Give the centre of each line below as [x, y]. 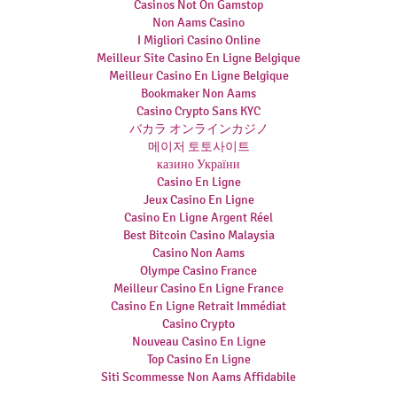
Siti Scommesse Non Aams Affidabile [198, 377]
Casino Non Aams [198, 253]
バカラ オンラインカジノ [198, 129]
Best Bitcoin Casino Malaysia [198, 235]
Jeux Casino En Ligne [198, 200]
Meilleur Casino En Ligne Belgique [198, 76]
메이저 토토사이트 [198, 147]
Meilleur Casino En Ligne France [198, 288]
